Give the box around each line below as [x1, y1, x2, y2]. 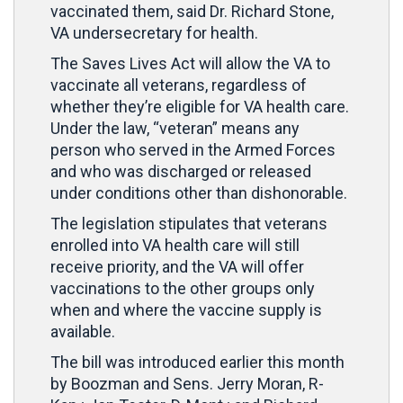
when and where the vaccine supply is [50, 300, 322, 319]
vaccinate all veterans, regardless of [50, 76, 307, 94]
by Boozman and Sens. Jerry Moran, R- [50, 374, 324, 393]
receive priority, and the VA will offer [50, 257, 304, 276]
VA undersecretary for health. [50, 23, 258, 42]
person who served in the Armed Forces [50, 140, 336, 159]
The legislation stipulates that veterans [50, 214, 327, 233]
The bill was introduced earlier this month [50, 353, 345, 372]
